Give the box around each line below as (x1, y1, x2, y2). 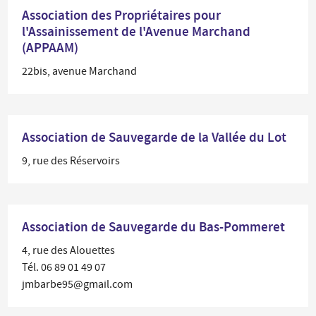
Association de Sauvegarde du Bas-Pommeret (22, 218, 286, 236)
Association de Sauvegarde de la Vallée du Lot (22, 128, 287, 146)
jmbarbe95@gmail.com (22, 277, 133, 291)
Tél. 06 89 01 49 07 (22, 260, 107, 274)
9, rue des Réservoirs (22, 154, 121, 168)
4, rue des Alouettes (22, 243, 116, 257)
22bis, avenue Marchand (22, 64, 138, 78)
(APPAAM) (22, 39, 79, 56)
